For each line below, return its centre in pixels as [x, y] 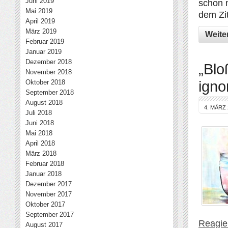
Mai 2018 [39, 133]
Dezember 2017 [49, 184]
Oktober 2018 [45, 82]
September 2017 [50, 215]
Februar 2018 [45, 164]
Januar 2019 [44, 52]
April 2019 [40, 21]
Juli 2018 [39, 113]
